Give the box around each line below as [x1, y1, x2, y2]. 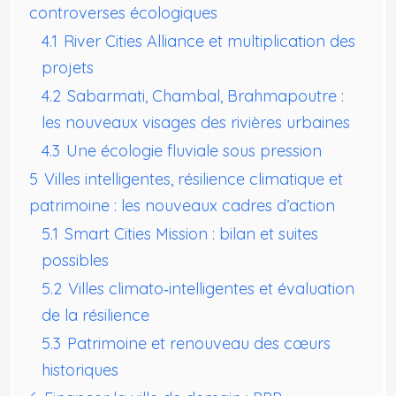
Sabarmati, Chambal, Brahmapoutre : [67, 85, 344, 106]
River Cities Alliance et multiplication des [64, 30, 355, 51]
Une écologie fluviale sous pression [66, 140, 322, 161]
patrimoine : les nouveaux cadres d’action [29, 194, 335, 216]
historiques [42, 359, 118, 380]
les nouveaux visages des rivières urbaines [42, 111, 350, 133]
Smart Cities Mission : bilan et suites [65, 223, 318, 244]
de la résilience [42, 304, 149, 325]
